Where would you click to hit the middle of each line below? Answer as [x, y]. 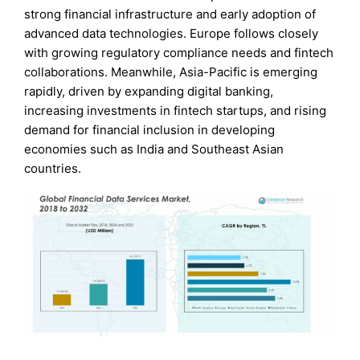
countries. [53, 168]
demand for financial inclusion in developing [150, 129]
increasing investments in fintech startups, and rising [176, 110]
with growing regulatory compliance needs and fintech [179, 52]
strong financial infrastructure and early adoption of [170, 14]
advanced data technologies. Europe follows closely [172, 33]
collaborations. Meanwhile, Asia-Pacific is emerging [171, 72]
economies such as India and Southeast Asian [154, 149]
